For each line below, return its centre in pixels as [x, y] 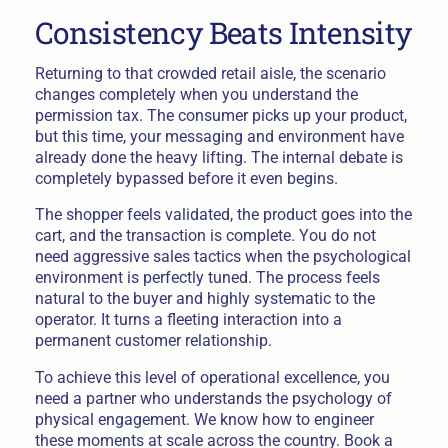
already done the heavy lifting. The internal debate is [218, 157]
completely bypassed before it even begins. [186, 178]
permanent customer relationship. [153, 341]
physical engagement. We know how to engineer [204, 420]
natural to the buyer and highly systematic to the [204, 299]
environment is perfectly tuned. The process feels [207, 278]
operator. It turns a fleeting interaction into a [188, 320]
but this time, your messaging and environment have [219, 136]
